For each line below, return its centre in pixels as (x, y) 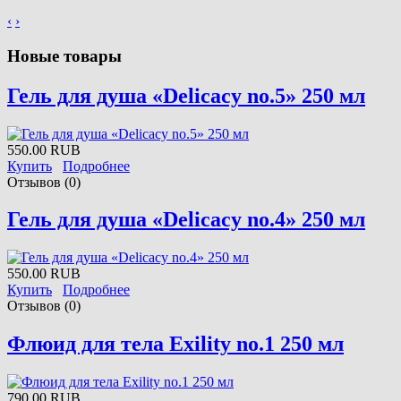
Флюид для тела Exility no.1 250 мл (175, 344)
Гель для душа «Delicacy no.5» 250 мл (186, 95)
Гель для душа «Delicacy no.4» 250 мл (186, 220)
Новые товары (64, 55)
